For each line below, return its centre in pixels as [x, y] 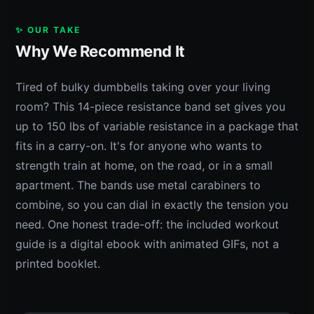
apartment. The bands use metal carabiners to [138, 185]
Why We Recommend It [100, 51]
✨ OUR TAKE [48, 29]
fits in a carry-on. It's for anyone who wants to [139, 145]
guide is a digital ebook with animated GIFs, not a [147, 244]
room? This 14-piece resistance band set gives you [150, 106]
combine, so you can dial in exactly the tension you [152, 204]
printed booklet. [58, 263]
